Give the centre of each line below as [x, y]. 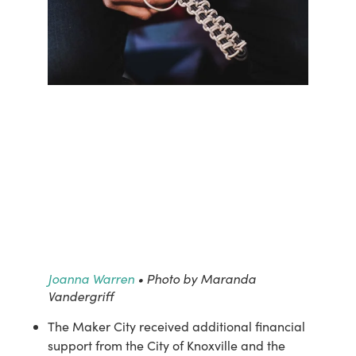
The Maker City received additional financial [176, 326]
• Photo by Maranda [195, 278]
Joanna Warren [91, 278]
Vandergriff [81, 295]
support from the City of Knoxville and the [166, 345]
